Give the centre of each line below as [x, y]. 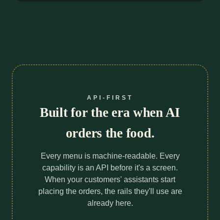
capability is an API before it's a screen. [110, 167]
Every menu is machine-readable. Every [110, 156]
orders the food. [110, 133]
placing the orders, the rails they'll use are [110, 191]
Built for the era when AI [110, 112]
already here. [110, 203]
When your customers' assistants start [110, 179]
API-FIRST [110, 97]
